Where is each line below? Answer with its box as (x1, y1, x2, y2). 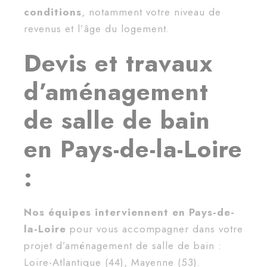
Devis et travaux (24, 46, 213, 81)
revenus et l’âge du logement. (24, 21, 170, 36)
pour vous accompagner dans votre (70, 222, 243, 237)
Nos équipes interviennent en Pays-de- (24, 205, 235, 220)
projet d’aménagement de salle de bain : (24, 238, 222, 253)
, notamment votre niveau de (82, 5, 221, 20)
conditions (24, 5, 82, 20)
